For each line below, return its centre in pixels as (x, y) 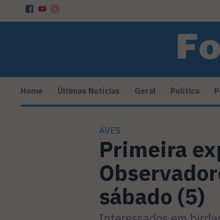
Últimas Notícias (89, 91)
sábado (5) (152, 196)
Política (185, 91)
